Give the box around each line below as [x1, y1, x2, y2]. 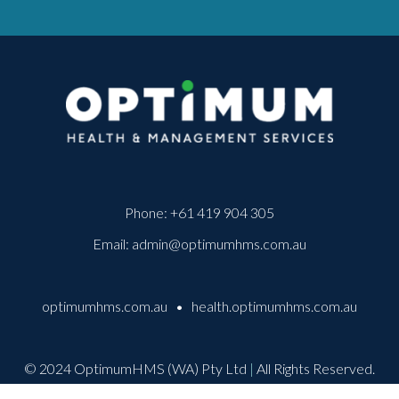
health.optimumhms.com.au [191, 297, 357, 314]
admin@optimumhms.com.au [132, 234, 306, 252]
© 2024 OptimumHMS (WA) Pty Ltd [24, 359, 249, 377]
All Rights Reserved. [254, 359, 375, 377]
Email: [93, 234, 132, 252]
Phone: [125, 203, 170, 221]
